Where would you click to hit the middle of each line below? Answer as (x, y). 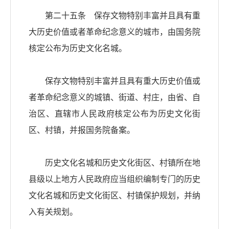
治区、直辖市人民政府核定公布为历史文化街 (114, 114)
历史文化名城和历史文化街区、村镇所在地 (114, 163)
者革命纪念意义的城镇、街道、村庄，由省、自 (114, 98)
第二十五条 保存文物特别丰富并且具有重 (114, 16)
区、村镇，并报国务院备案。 (82, 130)
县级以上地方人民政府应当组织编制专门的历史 (114, 179)
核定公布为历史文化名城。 (78, 49)
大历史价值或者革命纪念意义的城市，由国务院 (114, 32)
